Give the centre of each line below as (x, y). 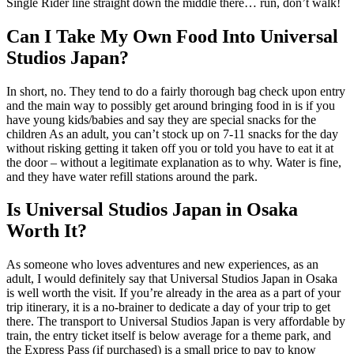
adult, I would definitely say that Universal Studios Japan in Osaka (172, 279)
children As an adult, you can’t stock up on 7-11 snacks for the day (172, 134)
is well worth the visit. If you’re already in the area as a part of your (173, 293)
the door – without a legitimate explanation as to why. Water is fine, (174, 162)
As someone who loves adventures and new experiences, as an (162, 265)
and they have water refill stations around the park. (132, 176)
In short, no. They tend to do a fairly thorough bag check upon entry (176, 91)
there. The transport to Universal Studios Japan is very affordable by (176, 322)
